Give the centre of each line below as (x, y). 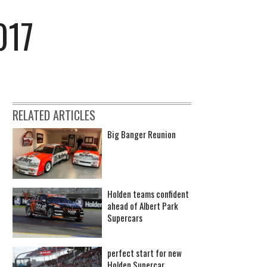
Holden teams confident (148, 193)
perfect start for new (145, 252)
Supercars (125, 217)
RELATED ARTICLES (54, 115)
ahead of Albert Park (143, 205)
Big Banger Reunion (142, 134)
